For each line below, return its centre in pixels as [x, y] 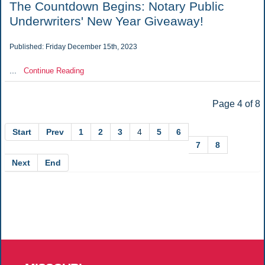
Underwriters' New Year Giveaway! [106, 21]
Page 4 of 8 [237, 104]
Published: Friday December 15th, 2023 [73, 46]
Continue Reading [54, 71]
